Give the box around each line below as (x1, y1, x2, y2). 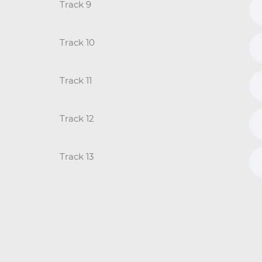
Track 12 (60, 112, 94, 124)
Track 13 (60, 150, 94, 162)
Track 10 (60, 36, 95, 48)
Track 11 (60, 74, 92, 86)
